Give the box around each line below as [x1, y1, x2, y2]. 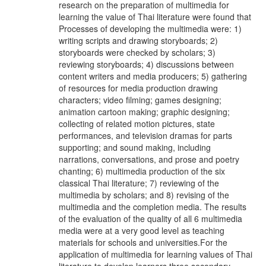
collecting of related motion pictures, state [59, 118, 215, 129]
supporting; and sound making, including [59, 141, 211, 153]
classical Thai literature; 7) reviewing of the [59, 177, 219, 189]
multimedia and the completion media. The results [59, 201, 246, 213]
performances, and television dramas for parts [59, 129, 232, 141]
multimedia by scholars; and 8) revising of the [59, 189, 229, 201]
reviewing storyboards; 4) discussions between [59, 58, 234, 70]
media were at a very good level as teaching [59, 224, 224, 236]
